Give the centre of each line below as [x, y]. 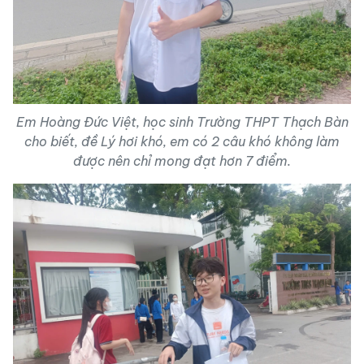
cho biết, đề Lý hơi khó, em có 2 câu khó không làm [182, 141]
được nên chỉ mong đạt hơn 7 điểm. [182, 160]
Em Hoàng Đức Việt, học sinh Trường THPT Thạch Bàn [182, 121]
